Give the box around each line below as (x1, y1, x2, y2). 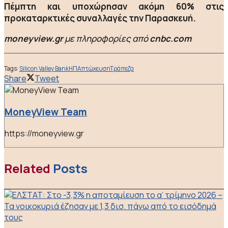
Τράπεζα (110, 65, 134, 73)
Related (4, 160, 50, 177)
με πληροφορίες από (63, 33, 148, 44)
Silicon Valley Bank (19, 65, 69, 73)
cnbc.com (148, 33, 191, 44)
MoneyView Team (5, 105, 87, 119)
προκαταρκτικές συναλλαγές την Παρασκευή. (4, 12, 196, 24)
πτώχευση (81, 65, 110, 73)
